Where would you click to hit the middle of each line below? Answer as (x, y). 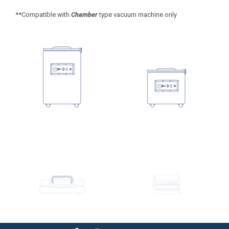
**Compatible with (43, 15)
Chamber (84, 15)
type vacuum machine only (137, 15)
